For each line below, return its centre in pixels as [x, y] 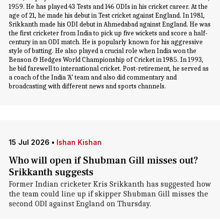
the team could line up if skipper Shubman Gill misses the [108, 194]
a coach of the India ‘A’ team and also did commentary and [93, 77]
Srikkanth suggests [51, 172]
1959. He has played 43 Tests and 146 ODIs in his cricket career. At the [108, 7]
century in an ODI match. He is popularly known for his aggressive [106, 42]
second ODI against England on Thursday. [80, 204]
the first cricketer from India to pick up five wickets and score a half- [108, 33]
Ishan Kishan [79, 142]
